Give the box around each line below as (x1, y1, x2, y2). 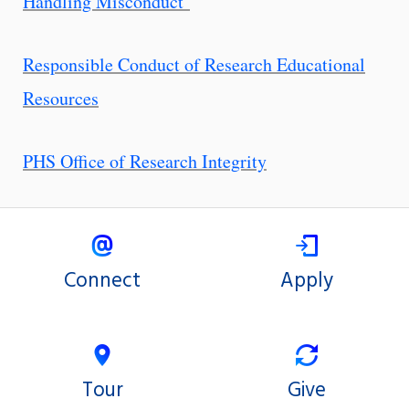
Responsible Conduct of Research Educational (23, 52, 365, 78)
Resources (23, 86, 99, 111)
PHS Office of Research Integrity (23, 149, 267, 174)
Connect (64, 265, 141, 299)
